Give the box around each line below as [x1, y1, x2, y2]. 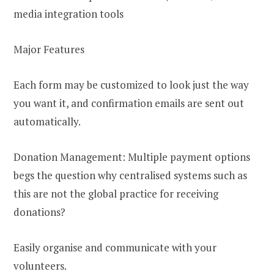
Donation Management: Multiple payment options [13, 150, 250, 165]
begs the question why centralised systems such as [13, 168, 247, 183]
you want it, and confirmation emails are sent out [13, 96, 244, 111]
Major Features [13, 42, 84, 57]
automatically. [13, 114, 81, 129]
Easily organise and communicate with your [13, 240, 217, 255]
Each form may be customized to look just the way [13, 78, 249, 92]
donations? [13, 205, 65, 220]
